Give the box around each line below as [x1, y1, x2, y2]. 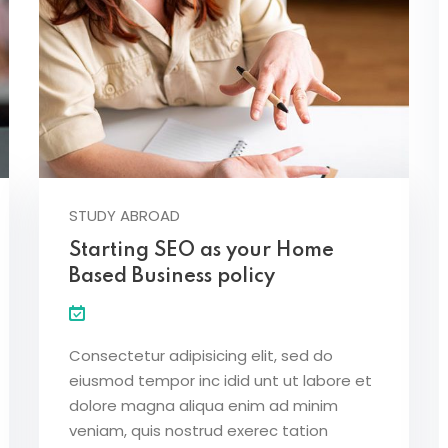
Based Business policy [69, 266, 275, 287]
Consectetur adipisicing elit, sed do [69, 344, 333, 366]
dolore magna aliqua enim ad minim [69, 394, 338, 416]
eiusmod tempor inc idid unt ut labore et [69, 369, 372, 391]
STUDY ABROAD [69, 204, 180, 226]
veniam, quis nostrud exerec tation [69, 419, 328, 441]
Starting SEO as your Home [69, 240, 334, 261]
